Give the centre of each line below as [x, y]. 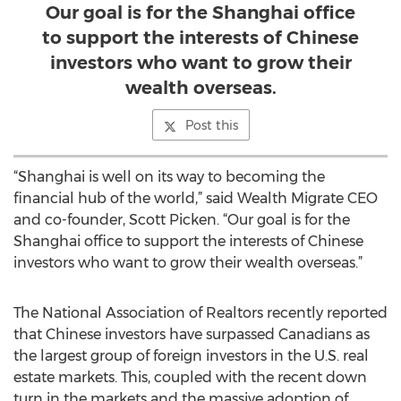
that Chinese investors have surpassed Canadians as [192, 334]
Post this [211, 125]
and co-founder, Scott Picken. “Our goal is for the [182, 220]
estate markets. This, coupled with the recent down [190, 377]
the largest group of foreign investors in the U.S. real [191, 356]
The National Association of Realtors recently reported [200, 313]
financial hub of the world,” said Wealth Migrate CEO [196, 198]
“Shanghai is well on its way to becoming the [169, 177]
